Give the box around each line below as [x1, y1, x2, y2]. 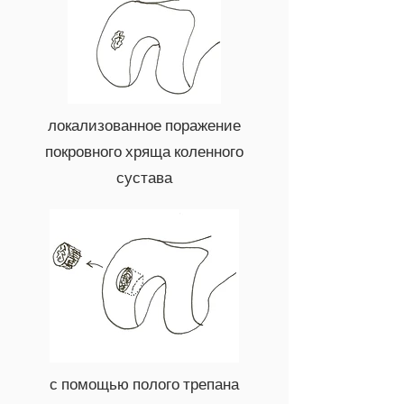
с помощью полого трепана [50, 375, 239, 393]
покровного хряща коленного [45, 142, 243, 161]
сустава [116, 169, 172, 187]
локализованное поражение [48, 116, 241, 134]
